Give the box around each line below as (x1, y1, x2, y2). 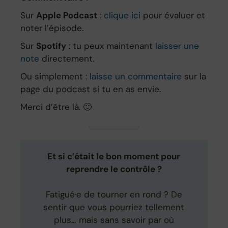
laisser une (155, 40, 199, 52)
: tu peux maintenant (66, 40, 156, 52)
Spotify (36, 40, 67, 52)
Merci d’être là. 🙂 (20, 101, 92, 113)
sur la (182, 71, 207, 82)
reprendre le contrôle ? (66, 163, 162, 175)
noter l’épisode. (20, 22, 84, 34)
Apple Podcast (36, 10, 98, 21)
